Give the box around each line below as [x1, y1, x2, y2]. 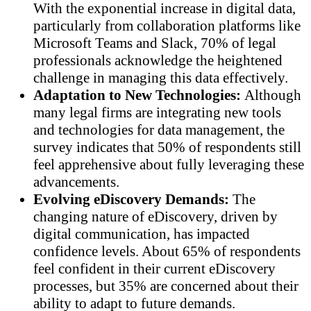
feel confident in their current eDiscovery [33, 260, 276, 277]
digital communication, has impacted [33, 225, 250, 242]
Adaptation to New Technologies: [33, 86, 244, 103]
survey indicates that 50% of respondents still [33, 138, 301, 155]
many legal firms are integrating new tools [33, 103, 281, 121]
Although [244, 86, 301, 103]
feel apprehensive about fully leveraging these [33, 155, 304, 173]
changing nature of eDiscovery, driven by [33, 208, 278, 225]
